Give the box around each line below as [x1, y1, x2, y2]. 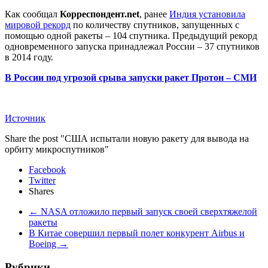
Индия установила [169, 9, 245, 20]
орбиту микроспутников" [5, 144, 109, 155]
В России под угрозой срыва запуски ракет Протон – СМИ [5, 72, 257, 83]
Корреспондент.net [60, 9, 139, 20]
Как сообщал [5, 9, 60, 20]
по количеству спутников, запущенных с [71, 20, 239, 31]
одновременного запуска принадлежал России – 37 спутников [5, 41, 260, 52]
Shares [29, 186, 54, 197]
